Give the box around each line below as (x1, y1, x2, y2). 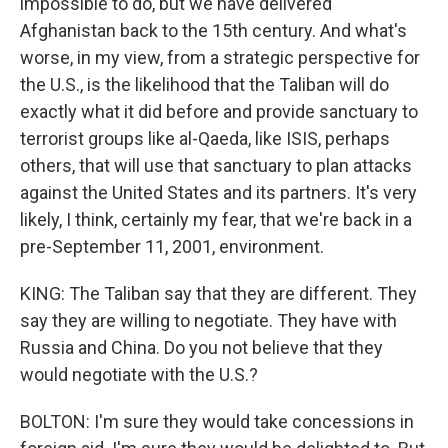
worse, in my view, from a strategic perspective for (20, 47, 420, 68)
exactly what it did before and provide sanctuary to (20, 101, 418, 122)
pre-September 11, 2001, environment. (20, 236, 324, 257)
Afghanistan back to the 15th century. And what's (20, 20, 407, 41)
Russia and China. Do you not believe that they (20, 337, 383, 358)
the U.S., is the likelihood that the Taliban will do (20, 74, 389, 95)
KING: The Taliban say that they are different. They (20, 283, 417, 304)
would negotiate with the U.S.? (20, 364, 258, 385)
